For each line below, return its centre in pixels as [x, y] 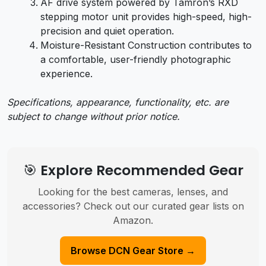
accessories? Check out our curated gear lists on [133, 206]
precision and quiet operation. [107, 31]
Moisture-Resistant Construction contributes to [146, 45]
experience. [66, 73]
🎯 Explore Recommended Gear [133, 170]
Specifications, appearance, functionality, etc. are [118, 102]
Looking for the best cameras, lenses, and [133, 191]
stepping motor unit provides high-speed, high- [146, 16]
